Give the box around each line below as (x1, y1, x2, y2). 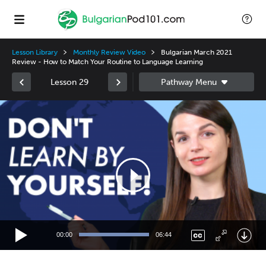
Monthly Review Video (73, 48, 146, 56)
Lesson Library (12, 48, 58, 56)
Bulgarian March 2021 (161, 48, 233, 56)
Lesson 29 (50, 77, 88, 87)
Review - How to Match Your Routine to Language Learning (12, 58, 204, 66)
